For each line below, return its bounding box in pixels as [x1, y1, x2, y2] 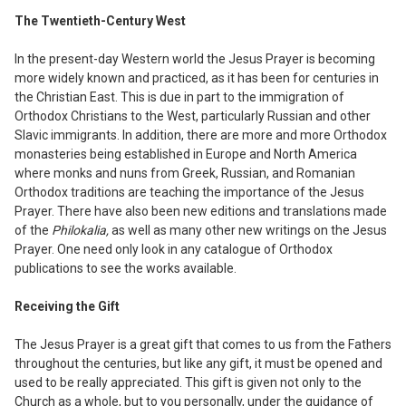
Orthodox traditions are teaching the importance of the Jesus [14, 184, 364, 199]
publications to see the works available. [14, 260, 237, 275]
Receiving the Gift [14, 298, 120, 314]
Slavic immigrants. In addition [14, 127, 181, 142]
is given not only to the [235, 374, 362, 390]
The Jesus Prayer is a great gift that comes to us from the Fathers [14, 336, 391, 352]
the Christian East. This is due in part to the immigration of [14, 89, 344, 104]
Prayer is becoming [266, 51, 375, 66]
